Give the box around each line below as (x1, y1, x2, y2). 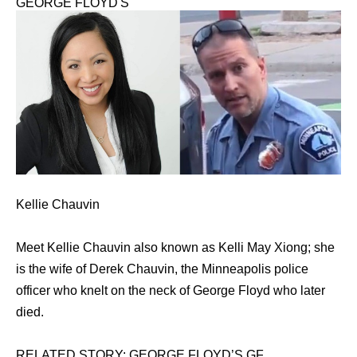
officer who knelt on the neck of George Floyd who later (16, 283, 325, 297)
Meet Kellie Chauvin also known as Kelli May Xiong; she (16, 240, 335, 254)
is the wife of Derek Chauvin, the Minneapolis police (16, 261, 308, 276)
